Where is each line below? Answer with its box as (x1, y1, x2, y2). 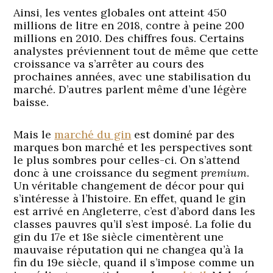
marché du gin (54, 127, 132, 141)
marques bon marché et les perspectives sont (13, 140, 253, 154)
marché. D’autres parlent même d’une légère (13, 82, 247, 96)
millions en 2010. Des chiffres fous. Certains (13, 30, 245, 45)
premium (200, 165, 247, 180)
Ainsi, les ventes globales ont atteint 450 (13, 5, 227, 19)
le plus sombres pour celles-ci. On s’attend (13, 152, 241, 167)
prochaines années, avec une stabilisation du (13, 69, 252, 83)
